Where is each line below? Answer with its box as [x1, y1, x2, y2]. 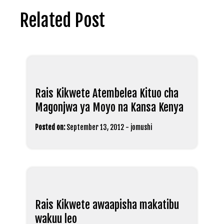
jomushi [130, 123, 152, 131]
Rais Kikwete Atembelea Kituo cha [35, 86, 178, 100]
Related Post [20, 9, 105, 31]
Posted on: [35, 123, 65, 131]
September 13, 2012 [66, 123, 124, 131]
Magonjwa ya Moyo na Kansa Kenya [35, 100, 183, 114]
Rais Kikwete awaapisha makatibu [35, 198, 179, 211]
